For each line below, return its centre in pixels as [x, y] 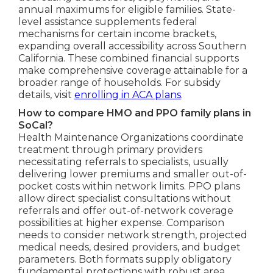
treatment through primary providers [110, 149]
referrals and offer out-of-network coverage [126, 210]
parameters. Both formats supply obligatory [125, 259]
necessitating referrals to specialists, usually [123, 161]
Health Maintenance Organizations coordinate [131, 137]
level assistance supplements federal [108, 21]
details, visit [46, 94]
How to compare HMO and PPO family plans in [134, 113]
